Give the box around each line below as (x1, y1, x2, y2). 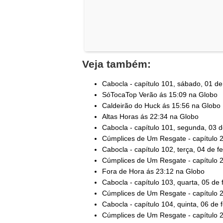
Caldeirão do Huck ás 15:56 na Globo (102, 101, 221, 110)
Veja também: (82, 58, 151, 70)
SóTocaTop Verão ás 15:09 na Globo (102, 90, 218, 99)
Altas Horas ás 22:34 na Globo (102, 112, 199, 120)
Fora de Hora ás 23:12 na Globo (102, 167, 205, 175)
